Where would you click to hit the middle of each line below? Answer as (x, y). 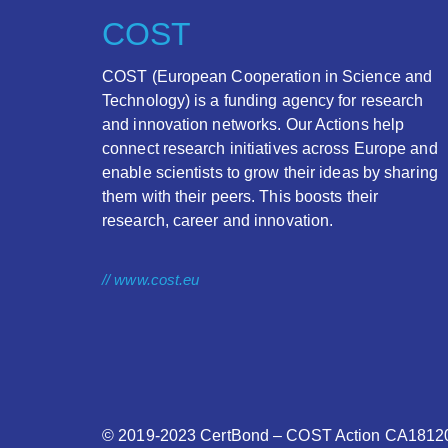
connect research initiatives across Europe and (270, 148)
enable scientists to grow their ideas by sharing (270, 172)
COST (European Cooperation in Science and (267, 76)
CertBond (235, 435)
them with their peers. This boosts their (240, 196)
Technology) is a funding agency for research (263, 100)
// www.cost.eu (151, 279)
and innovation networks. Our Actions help (253, 124)
